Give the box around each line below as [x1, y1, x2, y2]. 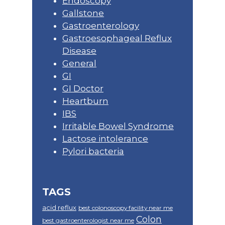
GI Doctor [62, 83, 103, 94]
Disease [62, 46, 96, 56]
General [62, 58, 96, 69]
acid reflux [42, 203, 76, 212]
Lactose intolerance [62, 134, 148, 144]
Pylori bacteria [62, 146, 124, 157]
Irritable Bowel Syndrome [62, 121, 174, 132]
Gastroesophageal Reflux [62, 33, 172, 44]
